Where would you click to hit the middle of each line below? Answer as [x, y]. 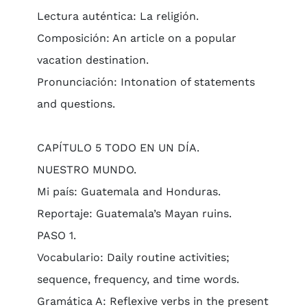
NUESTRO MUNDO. [86, 170]
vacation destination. [93, 60]
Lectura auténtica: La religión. [118, 16]
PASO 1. [56, 235]
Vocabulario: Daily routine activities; [133, 257]
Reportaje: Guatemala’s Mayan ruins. [134, 213]
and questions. [76, 104]
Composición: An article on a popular [136, 38]
